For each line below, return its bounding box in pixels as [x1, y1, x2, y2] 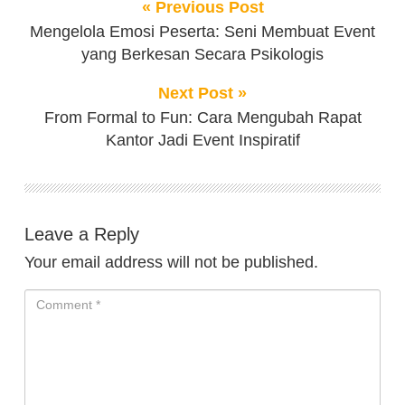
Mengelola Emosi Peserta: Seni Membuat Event [30, 23, 375, 42]
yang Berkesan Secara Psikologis [81, 45, 324, 64]
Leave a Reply [24, 224, 139, 245]
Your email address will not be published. [24, 253, 318, 272]
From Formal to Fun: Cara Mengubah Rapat [43, 108, 362, 127]
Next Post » [158, 84, 247, 103]
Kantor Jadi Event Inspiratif [105, 131, 300, 150]
